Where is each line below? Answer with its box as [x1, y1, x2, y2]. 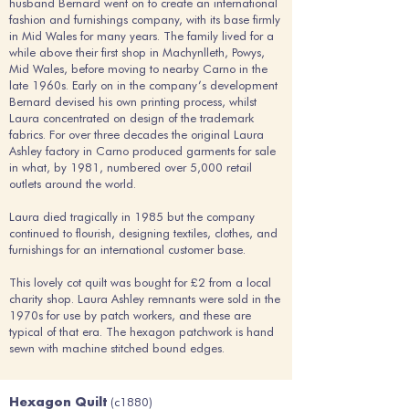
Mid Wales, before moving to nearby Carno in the [9, 61, 267, 76]
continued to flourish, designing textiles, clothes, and [9, 225, 278, 240]
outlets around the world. [9, 176, 136, 191]
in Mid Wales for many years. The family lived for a [9, 28, 274, 43]
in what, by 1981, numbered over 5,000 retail [9, 160, 252, 174]
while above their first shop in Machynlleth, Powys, [9, 45, 265, 59]
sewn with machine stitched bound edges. [9, 341, 225, 355]
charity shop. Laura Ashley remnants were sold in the [9, 291, 280, 306]
